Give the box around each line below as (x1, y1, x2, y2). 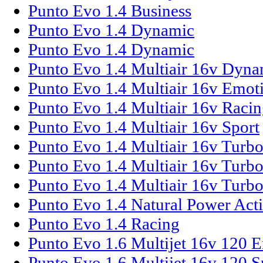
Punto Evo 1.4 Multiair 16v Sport (28, 117, 259, 137)
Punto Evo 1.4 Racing (28, 214, 180, 234)
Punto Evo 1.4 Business (28, 1, 191, 21)
